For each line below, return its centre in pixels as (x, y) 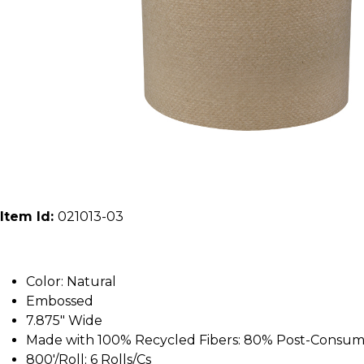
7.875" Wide (64, 320)
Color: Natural (71, 281)
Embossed (60, 301)
